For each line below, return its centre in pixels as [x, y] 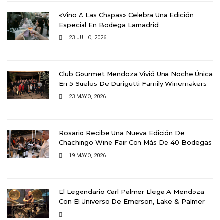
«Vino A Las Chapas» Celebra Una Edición [126, 14]
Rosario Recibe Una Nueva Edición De [122, 132]
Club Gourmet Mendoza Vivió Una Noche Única [136, 73]
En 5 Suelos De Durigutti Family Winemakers [133, 83]
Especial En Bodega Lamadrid [109, 24]
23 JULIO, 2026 [87, 37]
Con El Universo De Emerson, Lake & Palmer [132, 201]
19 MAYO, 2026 [87, 155]
